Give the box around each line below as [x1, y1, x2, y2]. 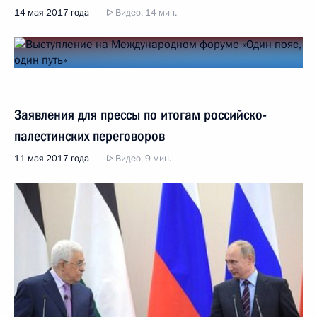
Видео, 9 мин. [113, 152, 171, 166]
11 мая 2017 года [14, 152, 89, 166]
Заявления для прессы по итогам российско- [14, 106, 267, 124]
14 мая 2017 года [14, 6, 89, 20]
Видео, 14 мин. [113, 6, 177, 20]
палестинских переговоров [14, 127, 165, 145]
